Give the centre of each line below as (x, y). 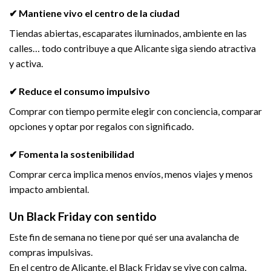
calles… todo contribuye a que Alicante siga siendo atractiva (132, 48)
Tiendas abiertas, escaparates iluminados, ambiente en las (128, 33)
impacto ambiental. (49, 189)
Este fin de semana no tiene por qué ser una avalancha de (124, 237)
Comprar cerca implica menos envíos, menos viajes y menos (131, 174)
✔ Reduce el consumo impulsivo (80, 91)
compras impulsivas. (51, 252)
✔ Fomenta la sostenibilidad (72, 154)
